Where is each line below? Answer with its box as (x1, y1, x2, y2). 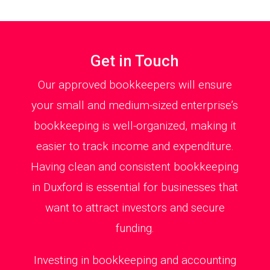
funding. (115, 221, 154, 236)
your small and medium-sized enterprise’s (31, 98, 239, 113)
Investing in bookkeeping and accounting (33, 253, 236, 268)
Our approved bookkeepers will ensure (37, 78, 232, 92)
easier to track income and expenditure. (36, 139, 234, 154)
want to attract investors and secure (45, 201, 225, 215)
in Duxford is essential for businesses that (31, 180, 238, 195)
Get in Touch (90, 52, 180, 71)
